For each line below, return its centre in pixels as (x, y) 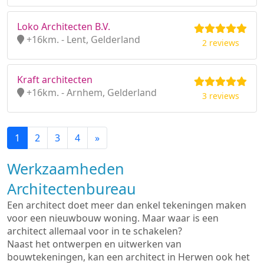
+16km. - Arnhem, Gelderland (90, 93)
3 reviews (220, 96)
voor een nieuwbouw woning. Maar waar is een (113, 218)
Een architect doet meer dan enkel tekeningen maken (127, 205)
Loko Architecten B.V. (64, 27)
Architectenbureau (72, 189)
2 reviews (220, 43)
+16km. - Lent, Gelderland (82, 39)
